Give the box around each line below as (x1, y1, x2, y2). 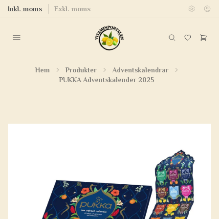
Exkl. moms (54, 5, 90, 13)
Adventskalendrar (112, 66, 169, 74)
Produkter (65, 66, 97, 74)
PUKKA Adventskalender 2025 (59, 76, 154, 84)
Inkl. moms (8, 5, 42, 13)
